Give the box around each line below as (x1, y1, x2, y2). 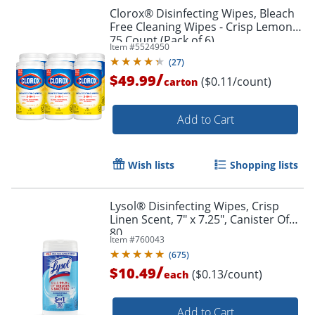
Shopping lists (230, 158, 298, 172)
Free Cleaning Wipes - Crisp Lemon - (110, 19, 299, 35)
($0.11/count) (201, 74, 271, 90)
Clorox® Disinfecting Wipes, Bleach (110, 6, 295, 22)
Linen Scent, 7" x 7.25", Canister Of (110, 212, 289, 228)
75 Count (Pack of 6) (110, 32, 214, 49)
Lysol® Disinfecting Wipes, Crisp (110, 198, 279, 214)
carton (164, 75, 198, 89)
